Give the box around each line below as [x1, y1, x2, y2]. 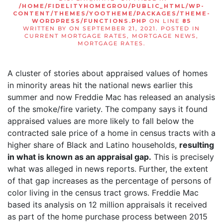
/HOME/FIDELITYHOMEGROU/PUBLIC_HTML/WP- [18, 2, 205, 9]
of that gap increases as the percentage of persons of [7, 176, 212, 186]
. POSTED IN [156, 25, 200, 32]
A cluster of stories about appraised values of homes [7, 68, 208, 78]
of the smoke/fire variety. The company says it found [7, 104, 208, 114]
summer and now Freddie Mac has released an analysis [7, 92, 215, 102]
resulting [179, 140, 214, 150]
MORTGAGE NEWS [132, 32, 196, 39]
